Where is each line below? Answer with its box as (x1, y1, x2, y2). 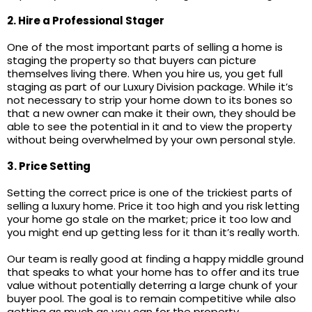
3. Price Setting (7, 159, 91, 173)
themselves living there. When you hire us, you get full (7, 66, 283, 81)
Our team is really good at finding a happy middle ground (7, 251, 304, 266)
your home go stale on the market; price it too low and (7, 212, 291, 226)
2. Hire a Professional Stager (7, 13, 164, 28)
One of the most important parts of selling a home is (7, 40, 283, 54)
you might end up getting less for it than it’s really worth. (7, 225, 299, 240)
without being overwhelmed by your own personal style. (7, 132, 295, 147)
